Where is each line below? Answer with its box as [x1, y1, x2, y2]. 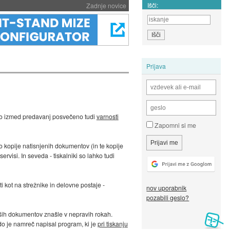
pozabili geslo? [146, 193, 189, 202]
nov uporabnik [146, 183, 187, 193]
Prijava [146, 61, 166, 70]
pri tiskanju [97, 219, 128, 228]
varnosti [96, 112, 119, 121]
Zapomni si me [153, 121, 197, 130]
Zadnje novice [86, 1, 126, 10]
